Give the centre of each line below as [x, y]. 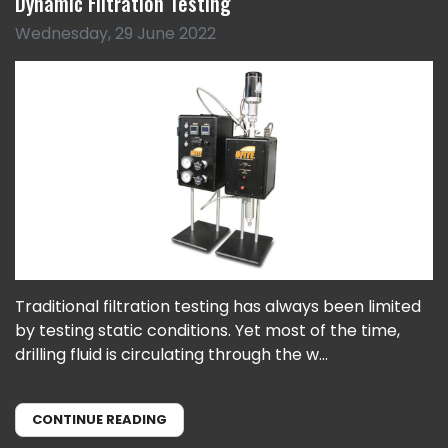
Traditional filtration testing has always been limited [218, 307]
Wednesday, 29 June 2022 [115, 33]
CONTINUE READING [99, 420]
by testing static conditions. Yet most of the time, [207, 331]
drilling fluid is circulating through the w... [171, 355]
